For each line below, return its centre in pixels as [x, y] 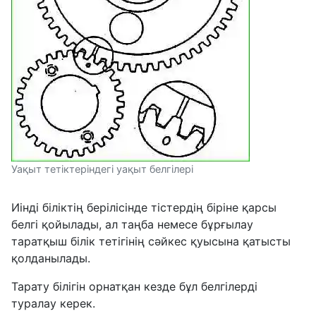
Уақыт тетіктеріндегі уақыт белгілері [102, 169]
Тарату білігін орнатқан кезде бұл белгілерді [134, 287]
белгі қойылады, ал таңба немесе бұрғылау [132, 225]
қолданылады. [51, 259]
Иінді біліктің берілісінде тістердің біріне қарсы [144, 208]
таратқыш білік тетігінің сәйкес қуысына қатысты [151, 242]
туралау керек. [53, 304]
